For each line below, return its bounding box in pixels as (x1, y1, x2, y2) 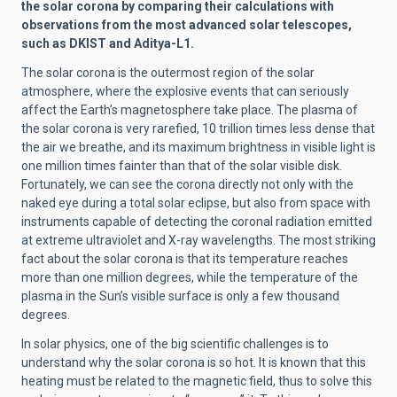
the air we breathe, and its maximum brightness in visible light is (21, 140, 376, 155)
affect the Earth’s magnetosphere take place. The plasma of (21, 103, 358, 118)
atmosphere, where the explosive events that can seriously (21, 84, 349, 99)
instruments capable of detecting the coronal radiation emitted (21, 214, 372, 230)
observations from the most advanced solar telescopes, (21, 18, 352, 33)
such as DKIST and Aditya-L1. (21, 36, 194, 51)
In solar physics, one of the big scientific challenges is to (21, 337, 329, 352)
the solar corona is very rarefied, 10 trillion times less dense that (21, 121, 375, 136)
